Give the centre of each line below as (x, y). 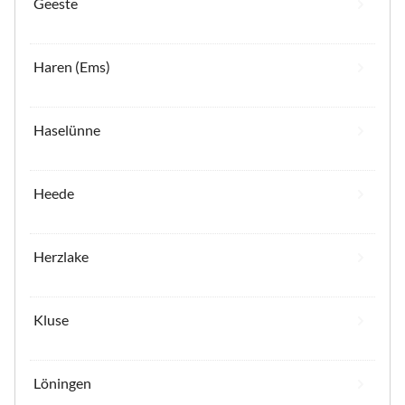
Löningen (62, 383)
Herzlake (61, 257)
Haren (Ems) (72, 67)
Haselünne (67, 130)
